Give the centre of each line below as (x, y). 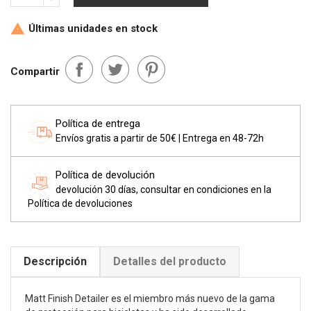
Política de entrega (98, 124)
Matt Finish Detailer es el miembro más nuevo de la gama (150, 299)
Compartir (35, 71)
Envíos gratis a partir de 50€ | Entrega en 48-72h (160, 138)
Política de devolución (105, 175)
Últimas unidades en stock (92, 28)
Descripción (55, 261)
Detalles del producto (170, 261)
